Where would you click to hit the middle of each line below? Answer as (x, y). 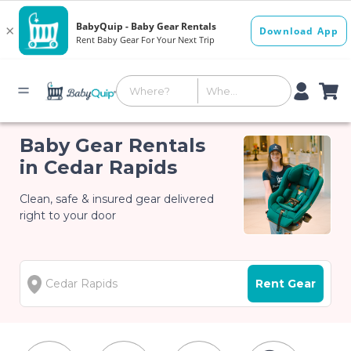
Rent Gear (285, 284)
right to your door (68, 215)
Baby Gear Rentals (113, 145)
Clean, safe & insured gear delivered (117, 199)
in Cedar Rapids (99, 167)
